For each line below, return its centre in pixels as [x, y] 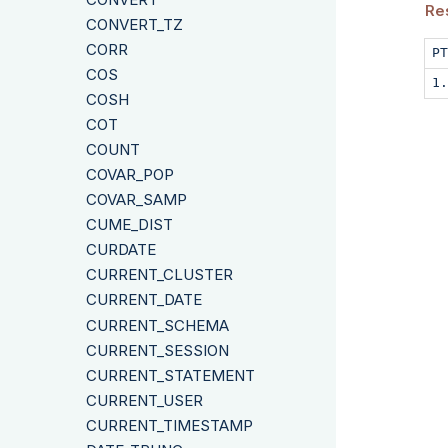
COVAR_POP [130, 175]
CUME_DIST [129, 225]
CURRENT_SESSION [157, 350]
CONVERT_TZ [134, 25]
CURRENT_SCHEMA [157, 325]
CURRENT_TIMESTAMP [169, 425]
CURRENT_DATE [144, 300]
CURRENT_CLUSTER [159, 275]
